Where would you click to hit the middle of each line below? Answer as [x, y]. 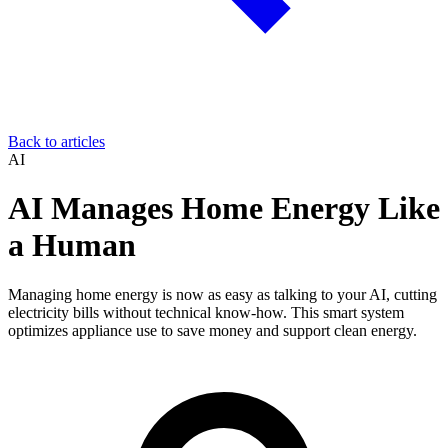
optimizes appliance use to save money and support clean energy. [212, 330]
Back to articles [56, 141]
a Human [72, 245]
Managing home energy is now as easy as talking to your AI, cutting [222, 294]
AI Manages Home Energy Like [224, 208]
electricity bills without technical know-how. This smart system [206, 312]
